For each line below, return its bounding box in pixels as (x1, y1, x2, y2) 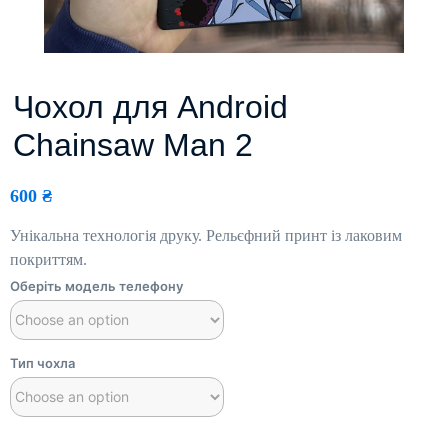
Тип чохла (10, 355, 75, 372)
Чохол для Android (13, 89, 288, 126)
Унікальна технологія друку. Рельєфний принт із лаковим (10, 226, 402, 244)
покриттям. (10, 250, 87, 268)
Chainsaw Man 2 (13, 127, 253, 164)
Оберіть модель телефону (10, 278, 183, 295)
